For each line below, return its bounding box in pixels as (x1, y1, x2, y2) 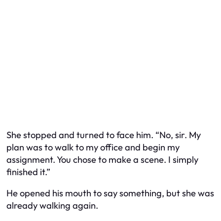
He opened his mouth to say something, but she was (6, 187, 214, 199)
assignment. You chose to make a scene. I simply (6, 153, 198, 165)
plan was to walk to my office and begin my (6, 141, 180, 153)
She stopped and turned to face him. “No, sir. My (6, 129, 201, 141)
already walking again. (6, 200, 98, 212)
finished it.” (6, 166, 50, 178)
